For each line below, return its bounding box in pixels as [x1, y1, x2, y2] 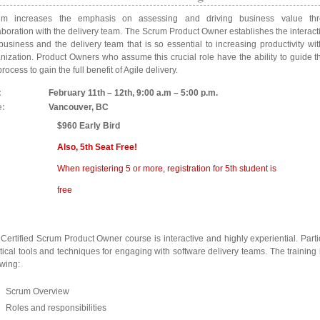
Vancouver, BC [49, 102, 109, 112]
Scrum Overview [5, 286, 69, 297]
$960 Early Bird [57, 121, 121, 131]
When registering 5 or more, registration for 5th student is [57, 164, 277, 174]
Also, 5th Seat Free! [57, 142, 138, 152]
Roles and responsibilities [5, 303, 106, 314]
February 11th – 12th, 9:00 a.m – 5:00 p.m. [49, 88, 219, 98]
